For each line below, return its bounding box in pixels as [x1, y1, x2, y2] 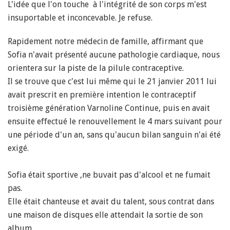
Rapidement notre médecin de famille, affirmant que [8, 36, 203, 46]
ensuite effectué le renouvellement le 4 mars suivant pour [8, 117, 222, 126]
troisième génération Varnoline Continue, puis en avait [8, 103, 210, 113]
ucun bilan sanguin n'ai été [121, 130, 221, 140]
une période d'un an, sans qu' [8, 130, 117, 140]
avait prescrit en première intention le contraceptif [8, 90, 196, 100]
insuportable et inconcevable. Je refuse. [8, 13, 152, 23]
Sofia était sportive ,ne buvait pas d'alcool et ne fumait [8, 170, 210, 180]
